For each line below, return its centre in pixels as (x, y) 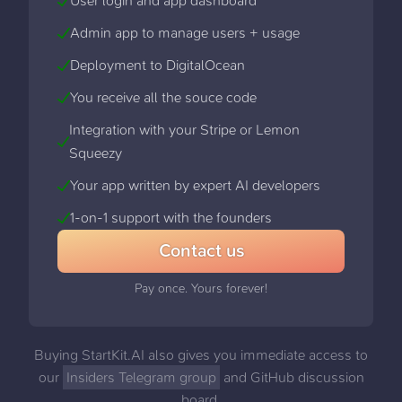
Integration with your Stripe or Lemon (185, 129)
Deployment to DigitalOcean (157, 65)
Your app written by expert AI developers (195, 185)
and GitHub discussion (293, 377)
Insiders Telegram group (141, 377)
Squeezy (96, 153)
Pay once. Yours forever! (201, 288)
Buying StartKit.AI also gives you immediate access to (201, 354)
